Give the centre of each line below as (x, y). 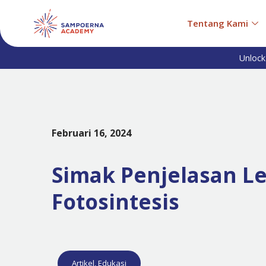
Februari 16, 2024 (91, 133)
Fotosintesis (115, 201)
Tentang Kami (217, 23)
